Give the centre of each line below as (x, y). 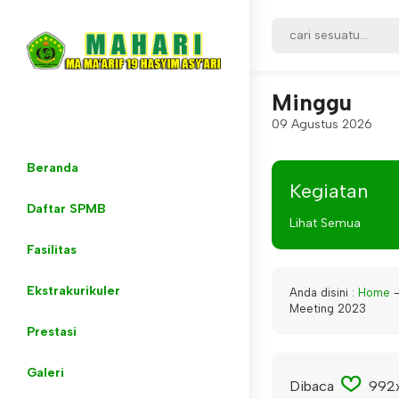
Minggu (312, 102)
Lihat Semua (325, 223)
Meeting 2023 (328, 309)
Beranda (53, 168)
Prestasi (52, 332)
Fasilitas (52, 250)
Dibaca (313, 386)
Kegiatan (329, 191)
